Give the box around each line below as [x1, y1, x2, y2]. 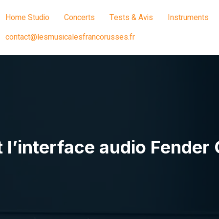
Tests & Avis [109, 12, 153, 23]
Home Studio [5, 12, 49, 23]
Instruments [168, 12, 209, 23]
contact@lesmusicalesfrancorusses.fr [5, 31, 135, 43]
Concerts [64, 12, 95, 23]
